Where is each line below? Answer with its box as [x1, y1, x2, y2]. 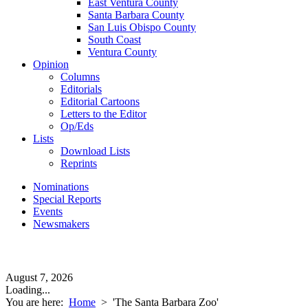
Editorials [60, 83, 102, 95]
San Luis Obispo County [88, 21, 196, 33]
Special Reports [33, 193, 101, 205]
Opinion [33, 58, 69, 70]
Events [33, 206, 63, 217]
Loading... [5, 284, 50, 296]
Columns [60, 71, 100, 82]
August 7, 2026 [5, 272, 73, 283]
